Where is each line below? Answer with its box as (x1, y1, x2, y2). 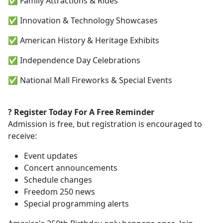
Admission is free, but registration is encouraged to (8, 118, 202, 129)
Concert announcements (24, 162, 117, 173)
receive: (8, 130, 37, 141)
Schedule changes (24, 174, 92, 185)
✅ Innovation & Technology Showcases (8, 15, 158, 26)
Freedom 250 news (24, 186, 95, 197)
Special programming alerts (24, 198, 129, 209)
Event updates (24, 150, 78, 161)
